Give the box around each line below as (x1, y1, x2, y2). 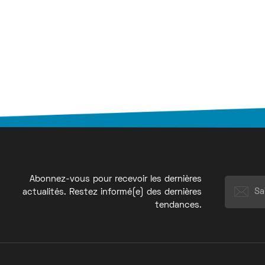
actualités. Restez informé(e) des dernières (22, 188, 202, 196)
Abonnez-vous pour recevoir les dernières (29, 174, 202, 183)
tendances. (154, 201, 202, 209)
